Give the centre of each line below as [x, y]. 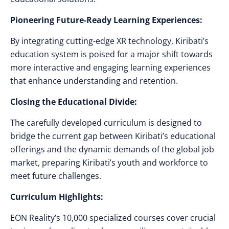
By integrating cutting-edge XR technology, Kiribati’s [109, 41]
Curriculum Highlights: [57, 197]
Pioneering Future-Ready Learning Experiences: [106, 20]
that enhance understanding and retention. [94, 81]
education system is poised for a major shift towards [111, 54]
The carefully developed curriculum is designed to [106, 123]
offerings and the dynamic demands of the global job [112, 149]
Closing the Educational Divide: [74, 102]
